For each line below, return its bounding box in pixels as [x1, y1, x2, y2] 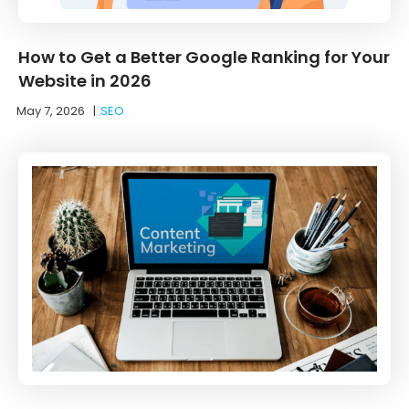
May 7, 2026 [16, 101, 85, 120]
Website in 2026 [18, 68, 152, 92]
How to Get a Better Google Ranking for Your [18, 45, 390, 68]
